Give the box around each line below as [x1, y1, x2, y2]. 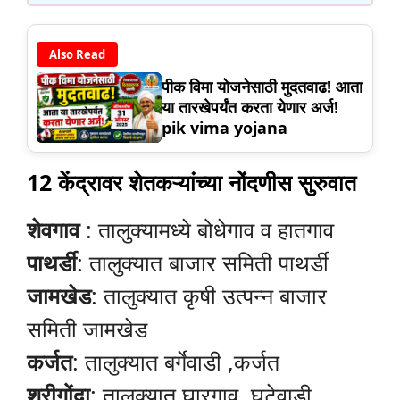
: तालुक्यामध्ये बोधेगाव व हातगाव [86, 214, 334, 246]
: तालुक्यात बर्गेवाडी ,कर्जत [72, 346, 279, 378]
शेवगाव [27, 214, 86, 246]
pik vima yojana [162, 117, 287, 139]
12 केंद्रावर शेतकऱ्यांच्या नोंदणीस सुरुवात [27, 167, 356, 198]
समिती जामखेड [27, 313, 147, 345]
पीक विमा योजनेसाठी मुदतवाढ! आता [162, 76, 362, 98]
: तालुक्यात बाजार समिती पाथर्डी [77, 247, 329, 279]
